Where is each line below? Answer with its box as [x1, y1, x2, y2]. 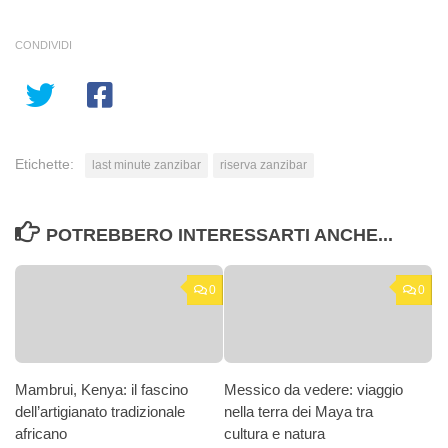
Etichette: [15, 155, 74, 172]
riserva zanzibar [220, 157, 307, 172]
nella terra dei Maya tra [224, 402, 373, 420]
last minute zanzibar [92, 157, 201, 172]
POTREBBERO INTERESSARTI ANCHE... [45, 224, 393, 245]
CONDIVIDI [15, 38, 72, 51]
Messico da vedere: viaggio [224, 380, 403, 398]
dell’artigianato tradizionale [15, 402, 185, 420]
